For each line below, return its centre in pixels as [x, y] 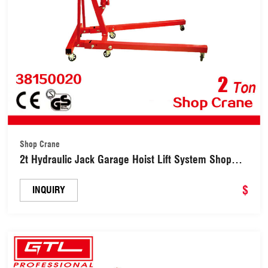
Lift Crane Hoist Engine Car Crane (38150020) [120, 174]
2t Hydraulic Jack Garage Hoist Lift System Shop [126, 159]
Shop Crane [40, 144]
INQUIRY [49, 190]
